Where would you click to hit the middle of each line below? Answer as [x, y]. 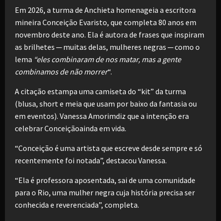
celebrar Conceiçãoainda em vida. [71, 128]
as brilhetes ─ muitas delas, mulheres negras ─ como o [107, 47]
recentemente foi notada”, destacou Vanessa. [91, 160]
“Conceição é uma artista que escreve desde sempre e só [109, 148]
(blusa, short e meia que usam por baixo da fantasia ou [106, 103]
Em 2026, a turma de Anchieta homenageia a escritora [105, 10]
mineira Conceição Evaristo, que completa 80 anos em [106, 22]
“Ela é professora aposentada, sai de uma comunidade [105, 180]
